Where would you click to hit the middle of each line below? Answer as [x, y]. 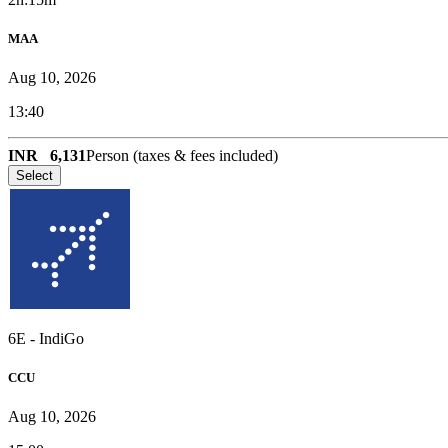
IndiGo [61, 338]
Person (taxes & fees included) [182, 155]
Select [34, 175]
